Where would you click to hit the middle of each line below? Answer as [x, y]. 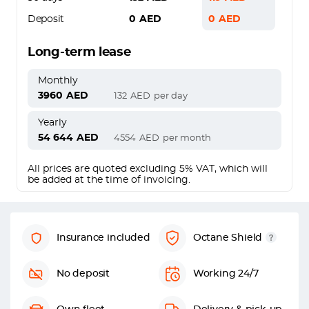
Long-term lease [79, 52]
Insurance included [103, 238]
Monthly [58, 81]
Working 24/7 [226, 274]
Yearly [52, 123]
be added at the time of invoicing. [109, 180]
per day [171, 96]
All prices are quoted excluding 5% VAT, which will [148, 169]
